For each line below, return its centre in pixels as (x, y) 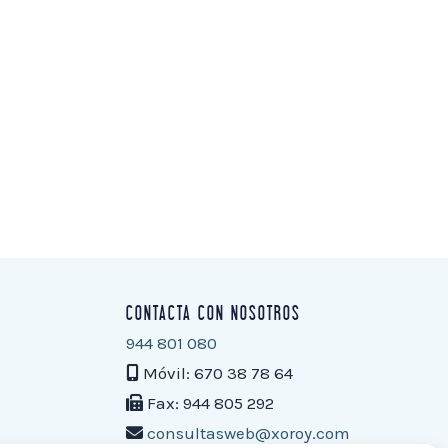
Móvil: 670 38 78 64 (216, 372)
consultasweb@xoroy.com (248, 432)
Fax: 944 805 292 (208, 402)
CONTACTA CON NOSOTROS (213, 314)
